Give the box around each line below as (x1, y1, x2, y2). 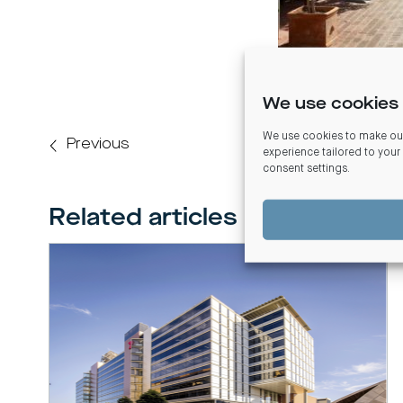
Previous (67, 138, 130, 153)
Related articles (48, 207, 237, 231)
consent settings (263, 163, 347, 175)
